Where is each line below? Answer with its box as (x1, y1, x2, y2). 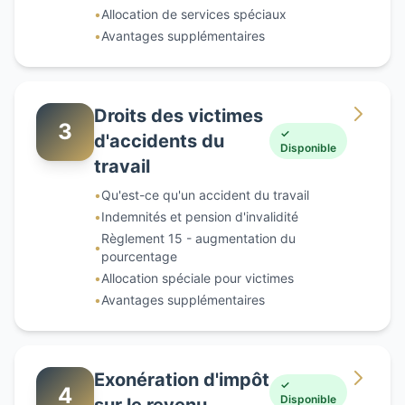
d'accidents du (94, 129, 224, 152)
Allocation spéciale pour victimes (101, 269, 294, 286)
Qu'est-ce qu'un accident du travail (101, 186, 309, 202)
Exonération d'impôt (94, 368, 269, 391)
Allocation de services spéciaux (101, 5, 287, 22)
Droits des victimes (94, 104, 263, 127)
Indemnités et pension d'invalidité (101, 208, 298, 224)
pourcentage (101, 248, 177, 264)
